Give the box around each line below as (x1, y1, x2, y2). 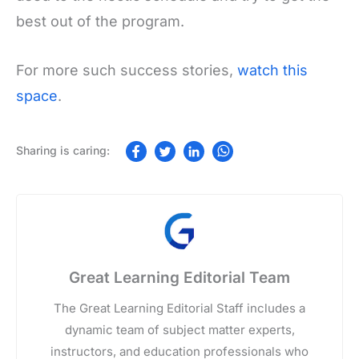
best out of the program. (16, 12, 188, 30)
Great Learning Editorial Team (69, 268, 290, 287)
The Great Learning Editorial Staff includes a (54, 300, 305, 316)
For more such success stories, (16, 61, 237, 79)
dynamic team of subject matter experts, (64, 321, 295, 337)
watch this (237, 61, 308, 79)
